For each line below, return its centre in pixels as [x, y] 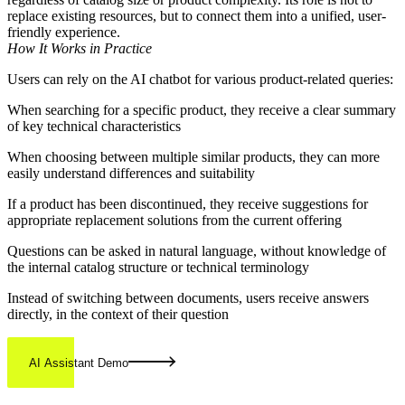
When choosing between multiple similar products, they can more [193, 157]
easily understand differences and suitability [131, 174]
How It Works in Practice [80, 49]
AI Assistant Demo [79, 363]
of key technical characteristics [94, 127]
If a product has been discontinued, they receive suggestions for [188, 204]
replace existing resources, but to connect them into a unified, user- [197, 16]
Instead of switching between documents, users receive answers [188, 298]
